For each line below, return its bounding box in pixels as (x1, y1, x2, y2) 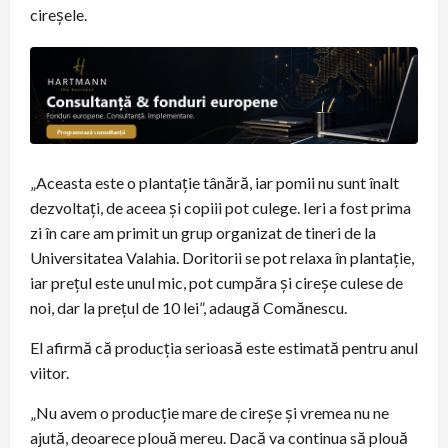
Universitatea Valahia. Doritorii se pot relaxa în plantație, (30, 247, 414, 267)
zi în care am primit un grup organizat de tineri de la (30, 222, 376, 242)
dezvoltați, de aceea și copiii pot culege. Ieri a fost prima (30, 197, 411, 217)
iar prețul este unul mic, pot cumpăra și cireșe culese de (30, 272, 403, 292)
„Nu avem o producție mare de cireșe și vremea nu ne (30, 402, 389, 422)
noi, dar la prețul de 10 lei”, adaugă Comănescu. (30, 297, 347, 317)
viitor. (30, 362, 69, 382)
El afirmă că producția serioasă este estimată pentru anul (30, 337, 418, 357)
